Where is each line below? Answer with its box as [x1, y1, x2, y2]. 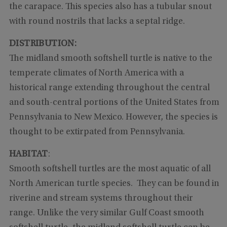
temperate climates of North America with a [9, 69, 184, 79]
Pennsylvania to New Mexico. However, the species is [9, 113, 218, 123]
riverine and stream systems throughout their [9, 194, 193, 204]
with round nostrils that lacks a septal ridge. [9, 17, 185, 27]
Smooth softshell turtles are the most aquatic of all [9, 165, 211, 174]
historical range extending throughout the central [9, 84, 210, 93]
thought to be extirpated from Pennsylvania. [9, 128, 185, 137]
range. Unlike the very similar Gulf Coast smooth [9, 209, 204, 218]
